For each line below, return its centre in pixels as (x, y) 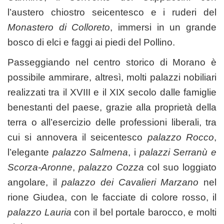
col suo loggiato (180, 167)
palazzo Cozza (111, 167)
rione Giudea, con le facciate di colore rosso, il (112, 197)
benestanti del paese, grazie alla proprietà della (112, 107)
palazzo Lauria (39, 212)
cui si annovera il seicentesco (77, 137)
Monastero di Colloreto (59, 27)
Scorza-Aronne (40, 167)
